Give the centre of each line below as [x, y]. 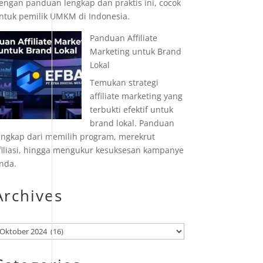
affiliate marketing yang [136, 96]
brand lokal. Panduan [132, 123]
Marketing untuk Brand [135, 51]
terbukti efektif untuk [131, 109]
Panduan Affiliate [123, 38]
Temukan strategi [124, 82]
